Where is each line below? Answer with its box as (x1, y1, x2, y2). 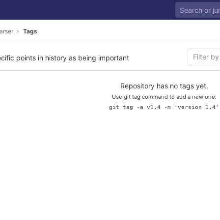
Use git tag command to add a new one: (111, 93, 217, 100)
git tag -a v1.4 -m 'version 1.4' (109, 104, 219, 110)
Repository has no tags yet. (120, 82, 208, 90)
